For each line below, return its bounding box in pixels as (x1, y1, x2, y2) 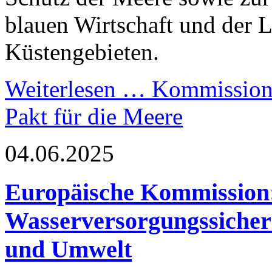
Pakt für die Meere (5, 103, 183, 129)
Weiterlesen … (5, 75, 146, 102)
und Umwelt (5, 236, 132, 263)
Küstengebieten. (5, 38, 159, 65)
